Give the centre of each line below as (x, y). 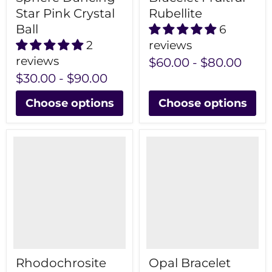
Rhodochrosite (61, 263)
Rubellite (175, 14)
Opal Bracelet (190, 263)
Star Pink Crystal (65, 14)
